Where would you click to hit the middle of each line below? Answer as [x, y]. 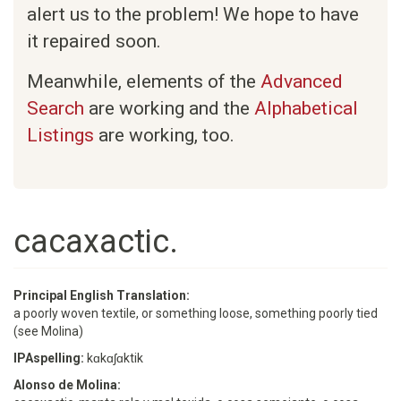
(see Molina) [48, 331]
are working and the [169, 108]
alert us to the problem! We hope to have [193, 14]
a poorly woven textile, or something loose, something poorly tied [196, 313]
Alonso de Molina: [68, 385]
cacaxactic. [96, 242]
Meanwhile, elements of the [144, 81]
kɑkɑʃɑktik [115, 358]
